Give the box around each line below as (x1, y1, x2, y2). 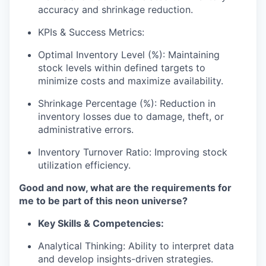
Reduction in (157, 97, 216, 109)
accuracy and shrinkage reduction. (38, 4, 193, 15)
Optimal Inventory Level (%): (38, 49, 165, 61)
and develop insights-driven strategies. (38, 253, 213, 265)
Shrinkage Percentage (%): (38, 97, 157, 109)
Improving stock (151, 146, 227, 158)
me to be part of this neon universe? (19, 195, 188, 207)
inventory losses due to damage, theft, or (38, 110, 224, 122)
